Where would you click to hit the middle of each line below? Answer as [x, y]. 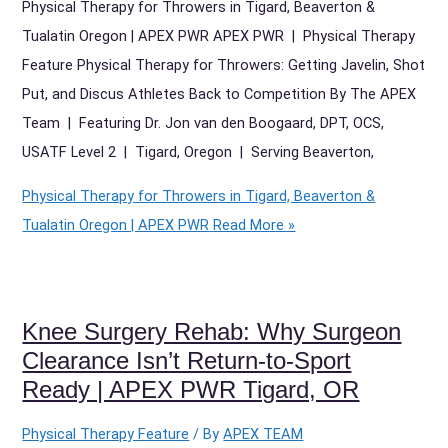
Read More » [252, 224]
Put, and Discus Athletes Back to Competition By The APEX [219, 93]
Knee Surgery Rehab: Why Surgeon [212, 331]
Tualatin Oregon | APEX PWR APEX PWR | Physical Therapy [219, 35]
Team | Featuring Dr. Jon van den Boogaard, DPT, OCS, [203, 122]
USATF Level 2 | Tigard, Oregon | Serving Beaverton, [198, 151]
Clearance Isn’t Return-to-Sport [187, 360]
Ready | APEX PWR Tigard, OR [191, 389]
